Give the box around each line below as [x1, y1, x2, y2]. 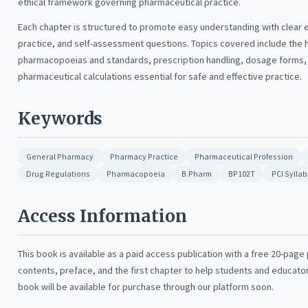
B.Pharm [181, 168, 212, 179]
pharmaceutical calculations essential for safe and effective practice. [18, 70, 302, 82]
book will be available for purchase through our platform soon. [18, 280, 274, 293]
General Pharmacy [26, 151, 93, 162]
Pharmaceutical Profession [195, 151, 293, 162]
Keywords [18, 108, 102, 129]
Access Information [18, 206, 187, 227]
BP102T [228, 168, 255, 179]
